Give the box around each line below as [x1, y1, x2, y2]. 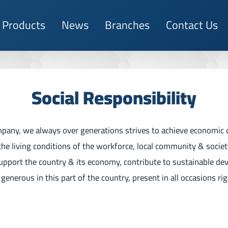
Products [2, 14, 45, 36]
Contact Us [165, 14, 218, 36]
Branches [104, 14, 150, 36]
